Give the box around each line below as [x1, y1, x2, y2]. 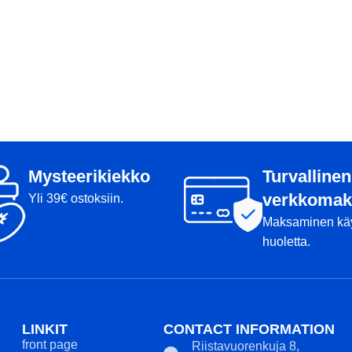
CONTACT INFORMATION [163, 321, 335, 337]
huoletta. [262, 235, 310, 248]
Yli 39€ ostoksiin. [28, 192, 123, 205]
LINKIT [21, 321, 68, 337]
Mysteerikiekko [28, 167, 150, 186]
